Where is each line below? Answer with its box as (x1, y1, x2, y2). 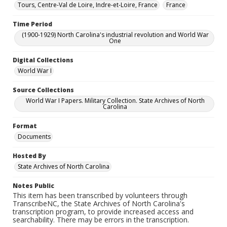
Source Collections (13, 86, 74, 94)
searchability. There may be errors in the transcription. (13, 215, 189, 224)
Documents (18, 132, 51, 141)
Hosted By (13, 152, 46, 160)
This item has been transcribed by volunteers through (13, 191, 187, 200)
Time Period (13, 20, 52, 28)
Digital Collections (13, 56, 73, 64)
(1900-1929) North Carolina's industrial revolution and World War (21, 30, 209, 39)
